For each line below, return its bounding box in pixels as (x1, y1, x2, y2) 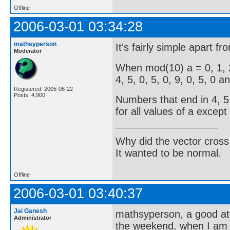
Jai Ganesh (14, 207, 47, 215)
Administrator (14, 215, 51, 221)
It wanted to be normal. (116, 147, 221, 159)
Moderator (14, 48, 42, 54)
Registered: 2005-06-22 (14, 86, 73, 92)
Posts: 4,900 (14, 92, 45, 98)
